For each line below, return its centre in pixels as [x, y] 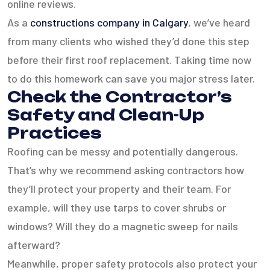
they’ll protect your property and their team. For [119, 188]
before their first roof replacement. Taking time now [129, 59]
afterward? [34, 244]
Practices [55, 133]
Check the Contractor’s [120, 96]
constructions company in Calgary [109, 22]
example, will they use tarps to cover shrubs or [117, 207]
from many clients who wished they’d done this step [128, 41]
